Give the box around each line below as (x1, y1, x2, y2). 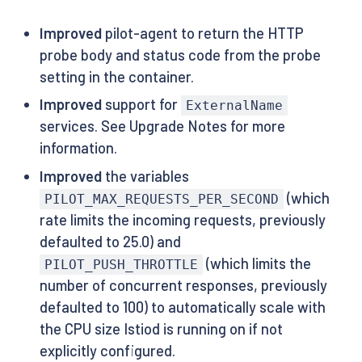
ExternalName (185, 98, 283, 114)
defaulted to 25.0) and (39, 232, 181, 250)
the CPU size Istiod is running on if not (39, 319, 283, 338)
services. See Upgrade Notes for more (39, 117, 285, 136)
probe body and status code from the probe (39, 46, 321, 64)
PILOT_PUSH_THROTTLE (44, 256, 198, 272)
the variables (101, 166, 189, 185)
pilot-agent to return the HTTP (101, 24, 304, 42)
